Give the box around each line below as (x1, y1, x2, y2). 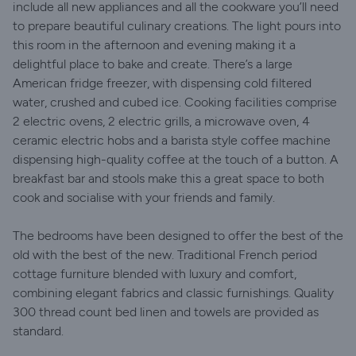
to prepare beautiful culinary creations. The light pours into (13, 18, 341, 33)
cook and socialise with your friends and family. (13, 190, 275, 205)
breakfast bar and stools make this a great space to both (13, 171, 324, 186)
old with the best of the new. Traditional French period (13, 247, 317, 262)
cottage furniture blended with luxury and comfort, (13, 266, 296, 281)
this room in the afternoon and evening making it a (13, 37, 296, 52)
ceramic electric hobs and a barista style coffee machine (13, 133, 331, 148)
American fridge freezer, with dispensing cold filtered (13, 75, 311, 91)
